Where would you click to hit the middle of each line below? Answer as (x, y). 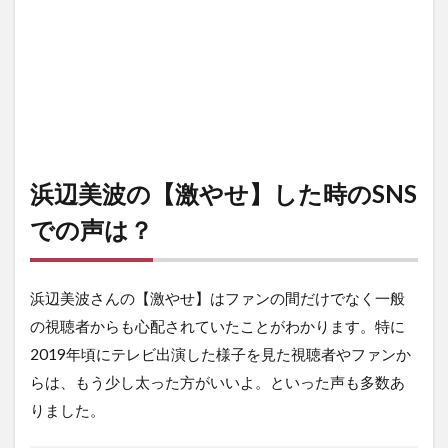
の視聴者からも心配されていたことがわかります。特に (217, 326)
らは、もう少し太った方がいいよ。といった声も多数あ (217, 382)
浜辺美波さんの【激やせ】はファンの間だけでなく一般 (217, 298)
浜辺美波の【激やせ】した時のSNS (223, 194)
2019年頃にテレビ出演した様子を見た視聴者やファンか (220, 354)
